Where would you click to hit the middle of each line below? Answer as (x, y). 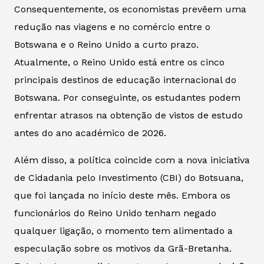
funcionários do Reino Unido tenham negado (115, 213)
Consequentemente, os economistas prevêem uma (130, 9)
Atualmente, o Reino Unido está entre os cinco (119, 62)
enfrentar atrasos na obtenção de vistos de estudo (128, 115)
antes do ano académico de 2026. (90, 133)
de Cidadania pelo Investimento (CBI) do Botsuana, (129, 177)
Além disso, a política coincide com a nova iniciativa (132, 160)
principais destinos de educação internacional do (125, 80)
